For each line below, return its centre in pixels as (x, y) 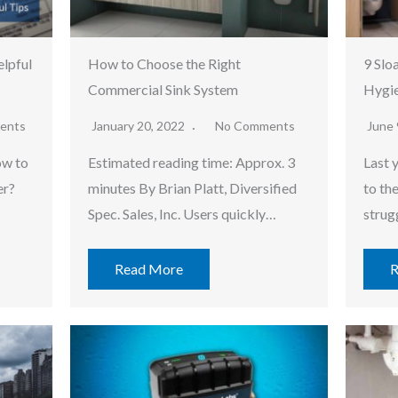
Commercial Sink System (163, 90)
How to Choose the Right (164, 64)
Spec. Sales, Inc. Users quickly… (182, 214)
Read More (149, 269)
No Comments (255, 126)
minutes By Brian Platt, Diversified (192, 188)
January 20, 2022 (139, 126)
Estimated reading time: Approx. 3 (191, 163)
